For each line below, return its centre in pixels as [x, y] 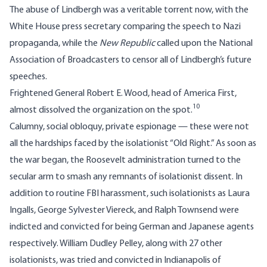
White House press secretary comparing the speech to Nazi [125, 27]
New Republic [127, 44]
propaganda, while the [55, 44]
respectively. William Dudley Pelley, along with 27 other [116, 244]
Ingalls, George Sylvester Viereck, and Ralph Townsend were [124, 211]
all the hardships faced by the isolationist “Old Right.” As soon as [133, 144]
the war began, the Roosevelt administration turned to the [125, 161]
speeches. [28, 77]
